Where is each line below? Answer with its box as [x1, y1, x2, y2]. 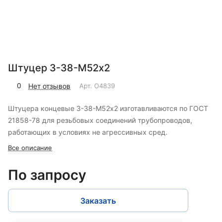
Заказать [80, 195, 116, 206]
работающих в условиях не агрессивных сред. [8, 128, 167, 137]
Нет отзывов [28, 81, 70, 90]
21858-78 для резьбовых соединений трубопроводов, [8, 116, 192, 125]
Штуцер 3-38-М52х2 [8, 62, 110, 74]
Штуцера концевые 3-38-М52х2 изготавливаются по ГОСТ [8, 104, 208, 113]
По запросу [8, 166, 86, 184]
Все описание [8, 144, 52, 152]
